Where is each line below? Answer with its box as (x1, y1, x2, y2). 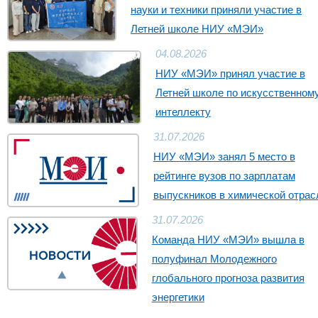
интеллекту (155, 106, 211, 118)
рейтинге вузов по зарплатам (153, 170, 295, 182)
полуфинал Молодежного (151, 253, 277, 265)
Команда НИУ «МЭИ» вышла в (151, 234, 305, 246)
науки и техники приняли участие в (131, 4, 302, 16)
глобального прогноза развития (151, 272, 305, 284)
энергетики (151, 291, 204, 303)
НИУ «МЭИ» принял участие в (155, 67, 305, 79)
